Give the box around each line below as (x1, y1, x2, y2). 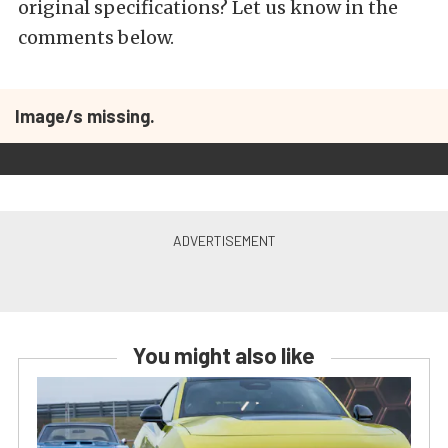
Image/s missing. (15, 105, 155, 127)
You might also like (133, 342, 315, 368)
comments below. (18, 26, 174, 49)
